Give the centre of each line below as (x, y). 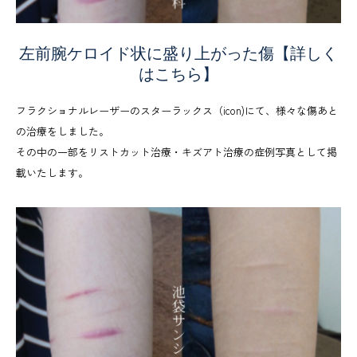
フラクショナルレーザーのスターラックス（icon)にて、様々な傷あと (177, 110)
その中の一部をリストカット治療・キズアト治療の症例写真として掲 (177, 151)
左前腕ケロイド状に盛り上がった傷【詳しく (178, 53)
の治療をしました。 (63, 131)
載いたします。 (52, 172)
